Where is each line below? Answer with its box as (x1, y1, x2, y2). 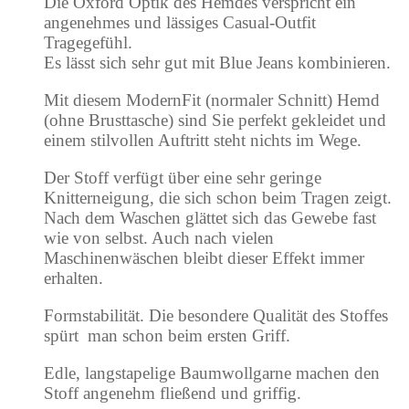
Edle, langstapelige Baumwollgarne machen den (44, 363, 380, 383)
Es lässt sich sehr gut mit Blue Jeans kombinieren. (44, 53, 391, 73)
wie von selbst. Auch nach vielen (44, 228, 274, 248)
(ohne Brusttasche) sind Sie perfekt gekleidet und (44, 110, 386, 131)
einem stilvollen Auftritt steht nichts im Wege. (44, 131, 362, 151)
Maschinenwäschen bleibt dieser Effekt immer (44, 248, 364, 268)
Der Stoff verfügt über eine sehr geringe (44, 168, 321, 188)
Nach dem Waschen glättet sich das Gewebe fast (44, 208, 376, 228)
